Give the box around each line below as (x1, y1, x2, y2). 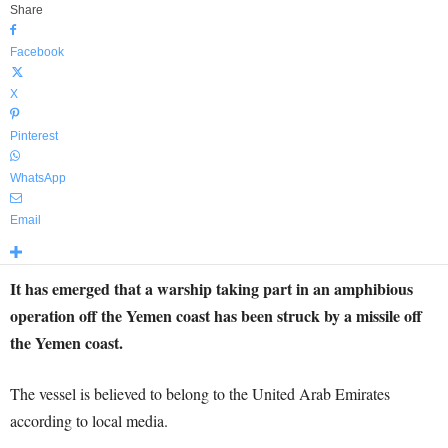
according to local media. (10, 410, 168, 431)
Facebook (10, 45, 64, 59)
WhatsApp (10, 171, 66, 185)
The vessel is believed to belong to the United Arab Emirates (10, 383, 390, 404)
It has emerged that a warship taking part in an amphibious (10, 277, 413, 300)
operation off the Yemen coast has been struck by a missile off (10, 304, 422, 327)
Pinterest (10, 129, 58, 143)
